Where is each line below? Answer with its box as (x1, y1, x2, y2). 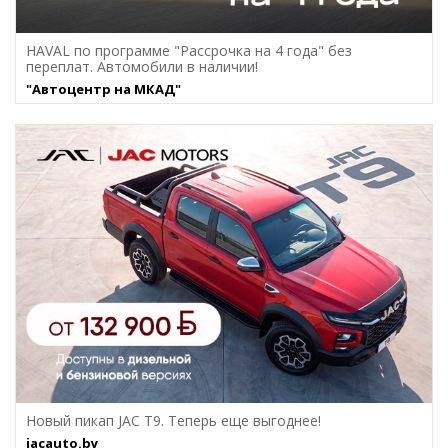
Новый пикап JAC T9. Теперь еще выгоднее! (26, 410, 321, 430)
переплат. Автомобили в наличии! (26, 57, 258, 77)
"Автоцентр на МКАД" (26, 80, 181, 99)
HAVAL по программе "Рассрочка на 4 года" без (26, 41, 352, 61)
